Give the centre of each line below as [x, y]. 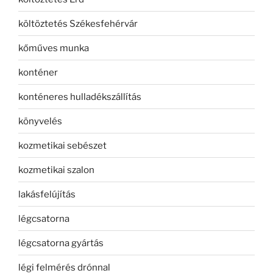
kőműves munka [54, 48]
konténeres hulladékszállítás [80, 97]
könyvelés [40, 121]
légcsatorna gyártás [61, 243]
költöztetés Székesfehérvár [78, 23]
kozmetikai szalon [56, 170]
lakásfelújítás [47, 194]
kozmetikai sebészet [62, 145]
